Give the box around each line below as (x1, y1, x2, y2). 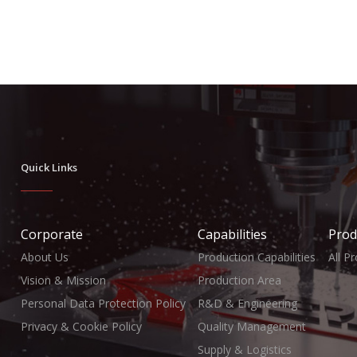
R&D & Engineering (198, 295, 298, 311)
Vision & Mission (20, 272, 106, 288)
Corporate (20, 225, 83, 243)
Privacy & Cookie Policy (20, 318, 142, 334)
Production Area (198, 272, 282, 288)
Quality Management (198, 318, 307, 334)
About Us (20, 249, 69, 265)
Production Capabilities (198, 249, 316, 265)
